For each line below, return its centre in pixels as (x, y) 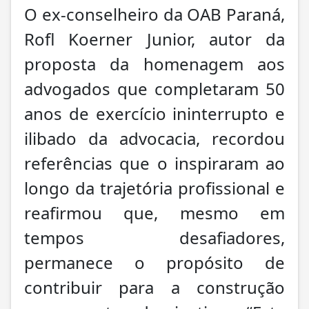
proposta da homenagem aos (154, 63)
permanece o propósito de (154, 262)
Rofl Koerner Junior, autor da (154, 39)
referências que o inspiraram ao (154, 163)
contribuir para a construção (154, 287)
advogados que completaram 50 (154, 88)
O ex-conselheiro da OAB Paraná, (154, 14)
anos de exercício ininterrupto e (154, 113)
